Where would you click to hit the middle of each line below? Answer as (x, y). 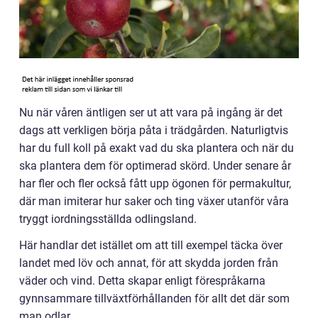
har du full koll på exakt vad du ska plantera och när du (157, 148)
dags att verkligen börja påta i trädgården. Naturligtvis (154, 130)
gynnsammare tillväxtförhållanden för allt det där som (154, 298)
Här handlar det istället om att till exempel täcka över (151, 245)
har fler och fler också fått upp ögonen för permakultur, (155, 183)
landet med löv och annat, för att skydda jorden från (149, 263)
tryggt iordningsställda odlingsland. (108, 219)
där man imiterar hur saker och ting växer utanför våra (154, 201)
